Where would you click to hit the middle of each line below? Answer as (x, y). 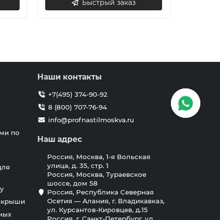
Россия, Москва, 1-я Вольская (99, 157)
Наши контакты (69, 77)
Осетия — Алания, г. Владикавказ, (106, 201)
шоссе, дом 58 (72, 183)
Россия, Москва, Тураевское (97, 174)
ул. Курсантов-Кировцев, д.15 (97, 210)
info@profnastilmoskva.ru (91, 120)
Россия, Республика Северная (100, 192)
